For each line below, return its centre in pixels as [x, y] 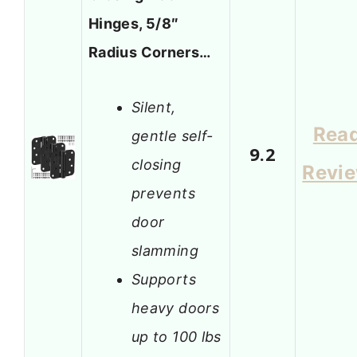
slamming [165, 250]
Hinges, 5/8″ [134, 24]
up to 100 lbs [177, 336]
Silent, [154, 107]
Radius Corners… [150, 53]
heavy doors [175, 308]
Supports [164, 279]
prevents [163, 193]
